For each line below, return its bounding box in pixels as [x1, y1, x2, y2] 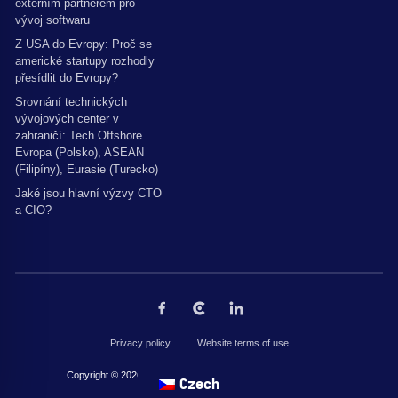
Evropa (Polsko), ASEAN [15, 145, 144, 159]
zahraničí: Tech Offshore [15, 128, 142, 142]
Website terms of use [196, 337, 289, 348]
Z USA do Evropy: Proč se [15, 36, 152, 51]
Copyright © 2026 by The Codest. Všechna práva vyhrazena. [67, 369, 331, 380]
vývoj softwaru [15, 12, 90, 27]
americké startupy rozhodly [15, 53, 155, 68]
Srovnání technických [15, 94, 127, 108]
